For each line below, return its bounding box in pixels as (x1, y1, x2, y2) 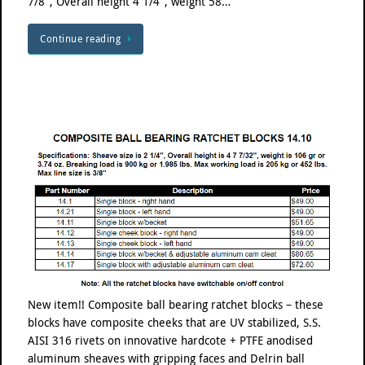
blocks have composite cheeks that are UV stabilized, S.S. (28, 314, 321, 330)
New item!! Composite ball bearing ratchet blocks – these (28, 297, 323, 312)
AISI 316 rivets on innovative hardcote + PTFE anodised (28, 332, 313, 348)
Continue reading (40, 32, 121, 46)
